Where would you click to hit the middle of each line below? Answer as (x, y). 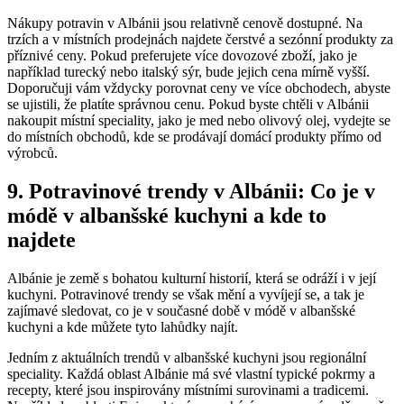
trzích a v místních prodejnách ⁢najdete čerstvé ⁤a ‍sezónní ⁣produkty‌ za (200, 40)
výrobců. (32, 153)
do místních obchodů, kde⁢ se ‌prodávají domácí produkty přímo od (194, 137)
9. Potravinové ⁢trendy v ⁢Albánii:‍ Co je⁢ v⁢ (191, 192)
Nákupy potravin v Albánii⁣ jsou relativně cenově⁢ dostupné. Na (185, 23)
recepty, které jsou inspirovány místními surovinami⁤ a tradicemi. (188, 390)
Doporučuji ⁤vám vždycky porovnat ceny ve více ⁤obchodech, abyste (199, 88)
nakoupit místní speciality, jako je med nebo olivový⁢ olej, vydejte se (199, 121)
